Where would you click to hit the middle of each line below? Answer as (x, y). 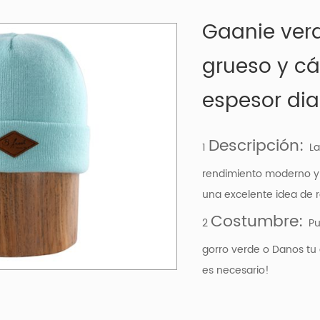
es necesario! (235, 271)
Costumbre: (259, 222)
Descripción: (256, 146)
